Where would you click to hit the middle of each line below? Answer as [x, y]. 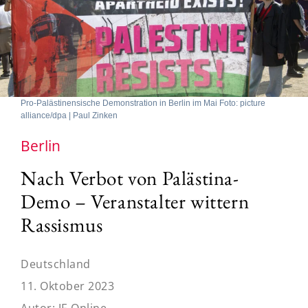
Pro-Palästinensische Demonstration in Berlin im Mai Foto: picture [143, 103]
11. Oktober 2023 [67, 286]
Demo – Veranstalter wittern [135, 201]
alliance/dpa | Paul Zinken [69, 115]
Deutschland [56, 264]
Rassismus [62, 224]
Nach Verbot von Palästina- [130, 178]
